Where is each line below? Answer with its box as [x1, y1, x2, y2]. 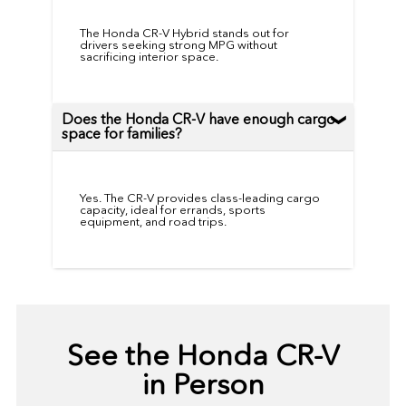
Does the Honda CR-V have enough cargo [61, 111, 335, 129]
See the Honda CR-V [66, 338, 340, 373]
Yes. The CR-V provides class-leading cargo [79, 191, 320, 206]
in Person [141, 367, 265, 402]
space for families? [61, 125, 182, 143]
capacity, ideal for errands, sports [79, 203, 266, 217]
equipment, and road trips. [79, 215, 227, 229]
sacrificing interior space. [79, 50, 218, 64]
